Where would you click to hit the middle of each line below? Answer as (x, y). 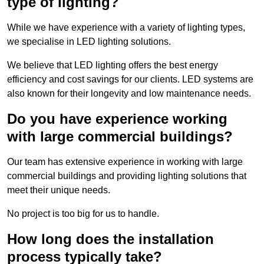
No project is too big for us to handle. (83, 214)
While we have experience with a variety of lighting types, (126, 28)
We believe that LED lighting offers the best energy (113, 65)
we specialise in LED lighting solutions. (89, 42)
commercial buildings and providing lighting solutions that (127, 176)
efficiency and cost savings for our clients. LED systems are (130, 80)
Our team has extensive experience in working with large (125, 162)
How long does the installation (110, 239)
